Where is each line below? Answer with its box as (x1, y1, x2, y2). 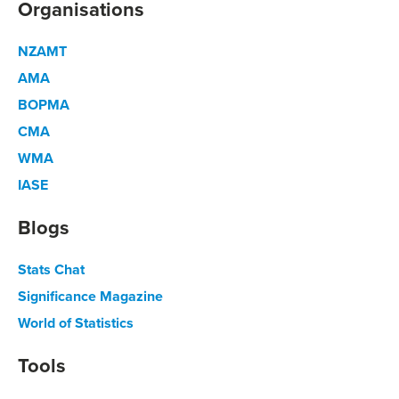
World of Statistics (18, 313, 134, 334)
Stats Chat (18, 259, 85, 281)
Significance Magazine (18, 286, 163, 307)
